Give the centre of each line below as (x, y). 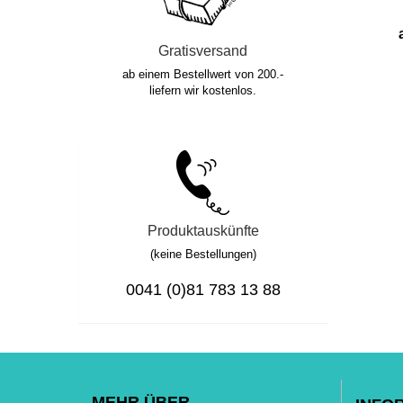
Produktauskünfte (203, 231)
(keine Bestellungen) (203, 254)
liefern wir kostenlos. (203, 90)
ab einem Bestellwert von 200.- (203, 74)
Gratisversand (203, 51)
